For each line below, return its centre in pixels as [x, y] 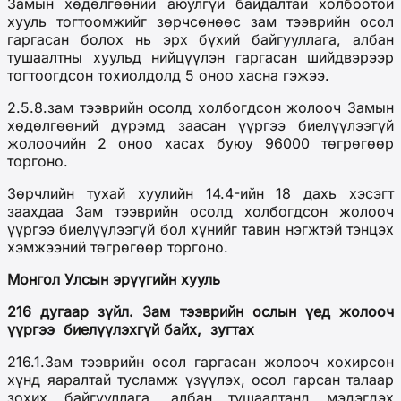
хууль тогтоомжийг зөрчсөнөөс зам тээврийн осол [200, 22]
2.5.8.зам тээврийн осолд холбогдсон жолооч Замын [200, 108]
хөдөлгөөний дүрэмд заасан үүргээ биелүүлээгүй [200, 126]
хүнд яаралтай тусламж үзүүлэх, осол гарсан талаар [200, 380]
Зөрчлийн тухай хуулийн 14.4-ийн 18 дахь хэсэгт [200, 194]
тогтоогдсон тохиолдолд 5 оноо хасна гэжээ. [168, 76]
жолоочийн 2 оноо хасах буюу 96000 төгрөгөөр [200, 144]
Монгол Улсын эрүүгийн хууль [114, 280]
